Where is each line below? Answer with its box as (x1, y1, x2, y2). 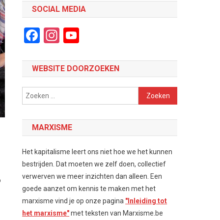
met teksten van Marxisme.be (69, 209, 164, 217)
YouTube (79, 26, 138, 45)
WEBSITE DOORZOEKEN (32, 64, 120, 73)
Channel (79, 42, 135, 60)
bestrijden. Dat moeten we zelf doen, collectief (22, 160, 166, 168)
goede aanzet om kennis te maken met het (22, 185, 156, 192)
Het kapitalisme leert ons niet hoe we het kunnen (22, 148, 173, 156)
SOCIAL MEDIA (32, 4, 86, 14)
